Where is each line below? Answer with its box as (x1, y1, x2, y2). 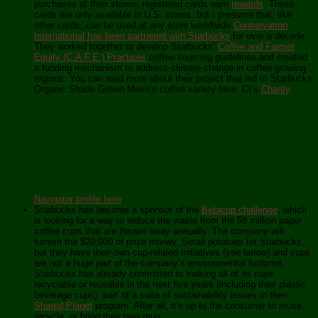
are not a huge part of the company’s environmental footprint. (34, 258, 285, 269)
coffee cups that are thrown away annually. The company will (34, 226, 284, 237)
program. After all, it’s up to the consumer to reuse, (92, 300, 305, 312)
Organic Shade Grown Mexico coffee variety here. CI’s (34, 84, 261, 95)
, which (278, 204, 307, 216)
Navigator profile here (34, 194, 121, 205)
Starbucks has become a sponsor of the (34, 204, 202, 216)
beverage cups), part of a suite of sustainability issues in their (34, 290, 287, 301)
